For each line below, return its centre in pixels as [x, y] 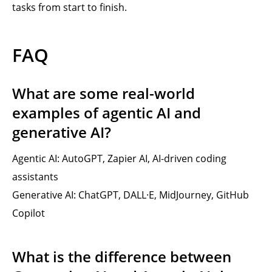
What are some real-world [104, 93]
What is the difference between [122, 257]
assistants [35, 177]
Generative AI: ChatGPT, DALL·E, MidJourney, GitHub [131, 195]
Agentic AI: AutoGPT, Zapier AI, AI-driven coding [119, 158]
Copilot [29, 213]
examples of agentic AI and [107, 113]
